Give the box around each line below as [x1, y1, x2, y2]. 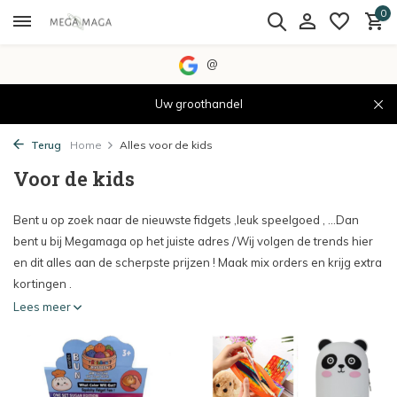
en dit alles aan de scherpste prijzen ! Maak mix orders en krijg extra [13, 255, 382, 269]
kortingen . [13, 276, 72, 291]
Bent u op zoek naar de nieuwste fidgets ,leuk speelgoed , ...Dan [13, 213, 359, 227]
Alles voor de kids [120, 138, 213, 152]
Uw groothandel [154, 97, 243, 111]
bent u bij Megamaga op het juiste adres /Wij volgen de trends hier [13, 234, 373, 248]
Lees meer [13, 300, 74, 314]
